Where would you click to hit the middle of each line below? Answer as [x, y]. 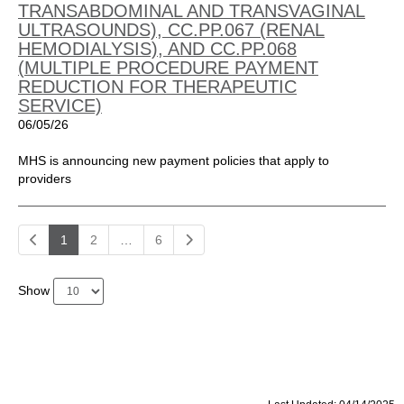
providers [45, 179]
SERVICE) [60, 106]
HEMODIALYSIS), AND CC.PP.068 [157, 49]
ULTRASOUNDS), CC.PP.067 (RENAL [171, 30]
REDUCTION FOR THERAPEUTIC [157, 87]
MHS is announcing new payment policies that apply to [174, 161]
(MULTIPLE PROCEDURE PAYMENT [168, 68]
